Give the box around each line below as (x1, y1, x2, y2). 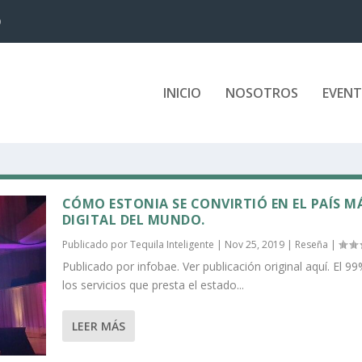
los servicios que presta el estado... (61, 277, 244, 293)
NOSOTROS (225, 84, 298, 102)
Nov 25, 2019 (224, 238, 284, 252)
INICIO (162, 84, 201, 102)
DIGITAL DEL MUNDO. (61, 211, 205, 229)
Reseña (294, 238, 328, 252)
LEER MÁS (71, 318, 125, 335)
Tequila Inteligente (129, 238, 214, 252)
